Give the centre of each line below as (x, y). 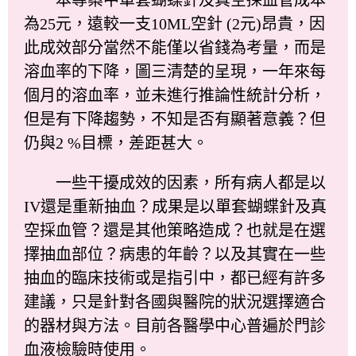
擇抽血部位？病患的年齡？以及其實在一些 (175, 254)
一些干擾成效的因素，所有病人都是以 (175, 182)
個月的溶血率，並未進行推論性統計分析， (175, 95)
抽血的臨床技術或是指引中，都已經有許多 (175, 278)
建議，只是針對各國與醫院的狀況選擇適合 (175, 302)
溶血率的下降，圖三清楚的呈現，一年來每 (175, 71)
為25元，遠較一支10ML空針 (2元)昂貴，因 (174, 23)
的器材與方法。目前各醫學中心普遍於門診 (175, 325)
